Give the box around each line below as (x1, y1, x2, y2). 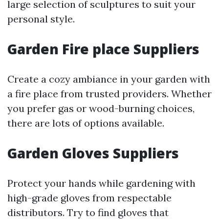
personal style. (7, 13, 75, 25)
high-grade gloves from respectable (7, 192, 172, 204)
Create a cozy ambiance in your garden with (7, 73, 210, 86)
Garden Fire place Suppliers (7, 40, 199, 59)
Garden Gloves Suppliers (7, 144, 179, 163)
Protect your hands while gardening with (7, 177, 196, 190)
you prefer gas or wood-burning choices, (7, 102, 195, 115)
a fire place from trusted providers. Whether (7, 88, 212, 100)
